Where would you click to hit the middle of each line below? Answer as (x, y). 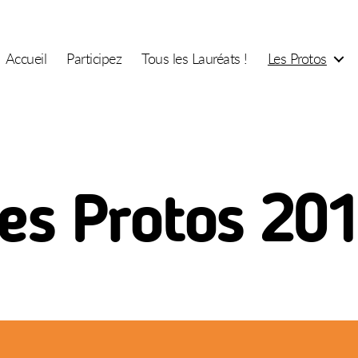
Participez (94, 58)
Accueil (26, 58)
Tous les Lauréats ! (195, 58)
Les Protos (297, 58)
